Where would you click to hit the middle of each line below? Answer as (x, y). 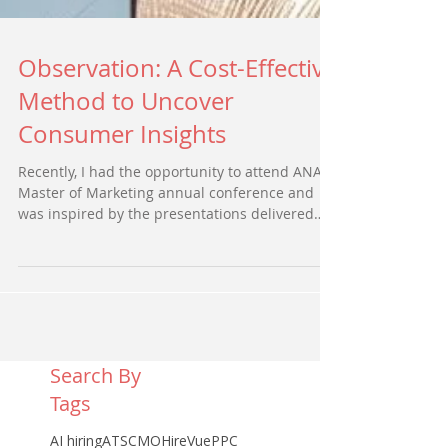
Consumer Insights (122, 178)
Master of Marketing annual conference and (166, 237)
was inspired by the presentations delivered (166, 258)
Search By (95, 420)
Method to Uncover (126, 145)
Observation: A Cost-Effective (177, 112)
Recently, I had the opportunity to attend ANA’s (174, 216)
